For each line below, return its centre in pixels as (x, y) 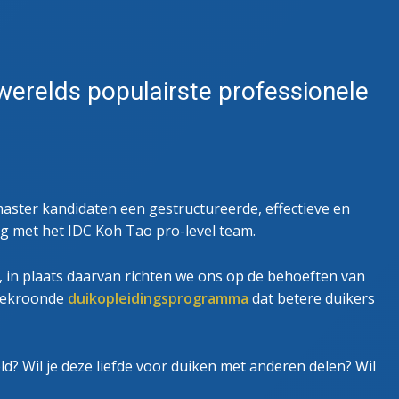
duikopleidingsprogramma (158, 299)
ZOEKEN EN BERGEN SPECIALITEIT (284, 12)
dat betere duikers (312, 299)
